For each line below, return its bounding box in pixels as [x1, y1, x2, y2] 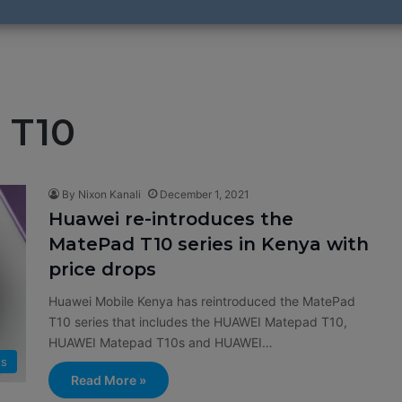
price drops [48, 258, 156, 280]
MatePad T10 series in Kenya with [48, 233, 369, 255]
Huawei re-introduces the [48, 208, 293, 230]
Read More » [71, 372, 146, 388]
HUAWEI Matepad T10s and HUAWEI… [48, 335, 273, 350]
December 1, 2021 [160, 188, 249, 201]
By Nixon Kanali [62, 188, 141, 201]
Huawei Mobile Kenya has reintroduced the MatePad [48, 293, 355, 309]
